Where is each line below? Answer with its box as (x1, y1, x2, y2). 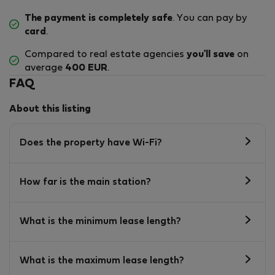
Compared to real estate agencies (25, 50, 187, 59)
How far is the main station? (20, 178, 151, 187)
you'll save (187, 50, 234, 59)
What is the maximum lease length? (20, 257, 184, 266)
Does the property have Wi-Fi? (20, 139, 162, 148)
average (25, 63, 65, 72)
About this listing (9, 104, 91, 114)
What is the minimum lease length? (20, 217, 181, 227)
